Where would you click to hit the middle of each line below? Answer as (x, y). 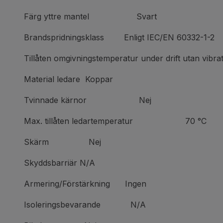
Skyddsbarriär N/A (59, 163)
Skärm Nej (62, 142)
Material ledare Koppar (68, 79)
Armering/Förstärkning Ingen (85, 184)
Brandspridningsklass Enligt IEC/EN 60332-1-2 (119, 37)
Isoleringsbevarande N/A (85, 205)
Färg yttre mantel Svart (90, 16)
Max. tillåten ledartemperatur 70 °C (115, 121)
